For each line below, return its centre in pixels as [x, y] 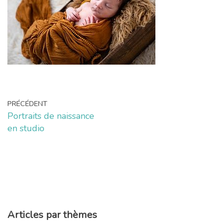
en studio [26, 128]
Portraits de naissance [51, 116]
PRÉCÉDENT [27, 103]
